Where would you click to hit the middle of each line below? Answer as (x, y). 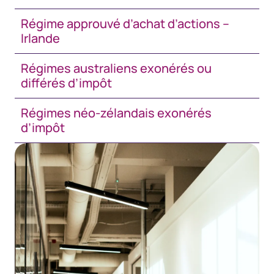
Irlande (40, 38)
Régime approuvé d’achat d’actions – (125, 24)
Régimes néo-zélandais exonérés (116, 113)
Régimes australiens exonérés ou (116, 68)
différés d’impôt (66, 83)
